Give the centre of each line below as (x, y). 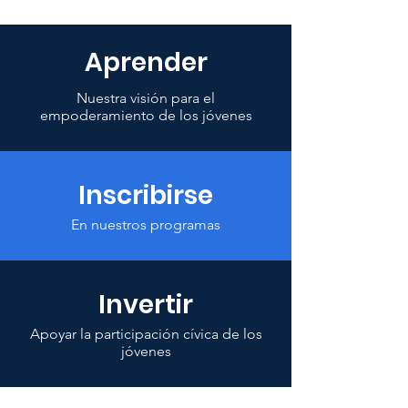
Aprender (146, 62)
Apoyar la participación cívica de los (146, 334)
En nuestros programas (146, 224)
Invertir (146, 305)
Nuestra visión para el (146, 98)
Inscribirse (146, 195)
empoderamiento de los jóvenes (146, 115)
